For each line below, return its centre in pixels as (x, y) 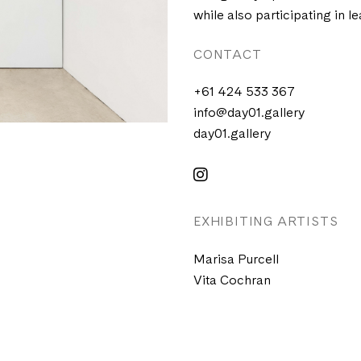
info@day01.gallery (249, 114)
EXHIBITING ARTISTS (266, 223)
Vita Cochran (232, 281)
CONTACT (228, 56)
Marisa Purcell (236, 260)
